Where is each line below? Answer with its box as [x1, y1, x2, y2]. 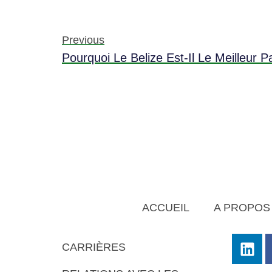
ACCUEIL [141, 202, 189, 214]
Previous [62, 34, 104, 47]
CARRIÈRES [62, 241, 126, 254]
